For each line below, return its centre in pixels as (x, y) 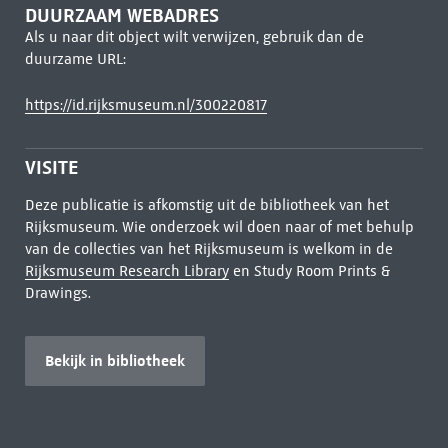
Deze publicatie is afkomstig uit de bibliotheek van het (206, 205)
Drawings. (57, 293)
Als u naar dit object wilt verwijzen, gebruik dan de (194, 37)
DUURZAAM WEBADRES (121, 15)
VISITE (51, 167)
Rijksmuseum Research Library (126, 271)
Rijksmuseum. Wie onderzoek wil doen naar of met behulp (219, 227)
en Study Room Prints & (309, 271)
